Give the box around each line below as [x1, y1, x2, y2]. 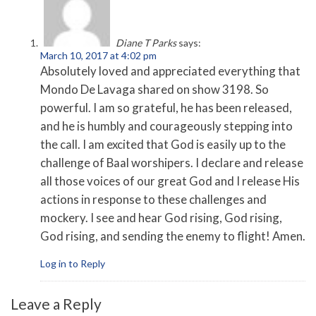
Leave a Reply [11, 294, 102, 312]
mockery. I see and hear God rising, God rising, [40, 210, 282, 226]
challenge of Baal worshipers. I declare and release [40, 155, 303, 171]
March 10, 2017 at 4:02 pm [40, 49, 157, 62]
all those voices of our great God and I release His [40, 174, 300, 189]
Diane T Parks [116, 37, 176, 49]
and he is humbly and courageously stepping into [40, 119, 293, 134]
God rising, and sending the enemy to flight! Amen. [40, 229, 305, 244]
